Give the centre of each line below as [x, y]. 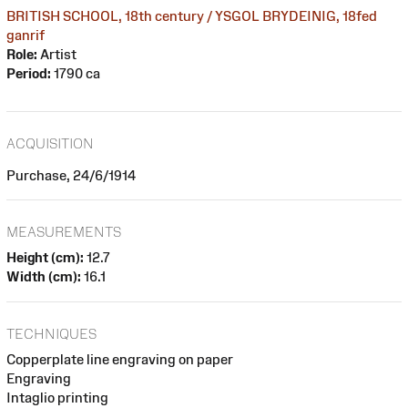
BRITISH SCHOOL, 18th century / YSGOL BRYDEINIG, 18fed [192, 15]
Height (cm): [45, 258]
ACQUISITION [50, 143]
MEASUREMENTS [64, 232]
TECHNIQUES [51, 333]
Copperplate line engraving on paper [120, 359]
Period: [29, 73]
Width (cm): [44, 277]
